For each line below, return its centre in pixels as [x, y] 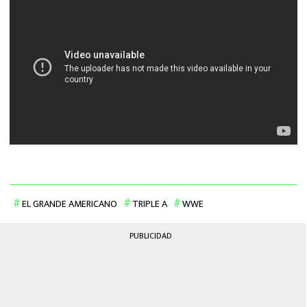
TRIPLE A [150, 204]
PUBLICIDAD [151, 235]
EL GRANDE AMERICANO [70, 204]
